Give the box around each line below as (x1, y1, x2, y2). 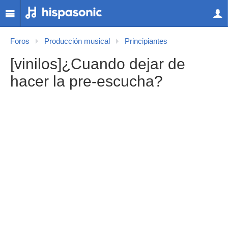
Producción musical (44, 37, 110, 45)
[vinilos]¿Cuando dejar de (10, 55, 185, 72)
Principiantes (125, 37, 167, 45)
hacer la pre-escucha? (10, 73, 163, 90)
